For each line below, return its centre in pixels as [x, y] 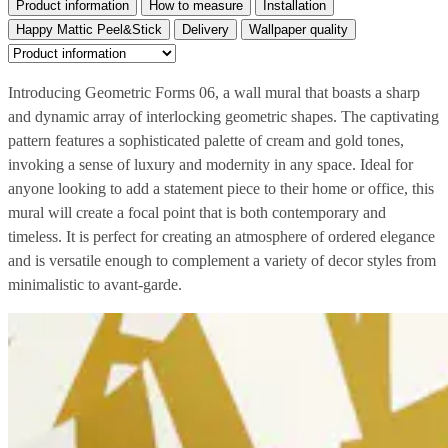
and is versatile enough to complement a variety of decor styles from [222, 260]
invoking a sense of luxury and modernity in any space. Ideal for [210, 164]
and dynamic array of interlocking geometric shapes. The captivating [223, 116]
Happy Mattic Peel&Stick [89, 29]
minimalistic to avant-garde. [95, 284]
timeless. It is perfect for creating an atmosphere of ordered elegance [221, 236]
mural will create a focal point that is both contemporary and [197, 212]
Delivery [205, 29]
